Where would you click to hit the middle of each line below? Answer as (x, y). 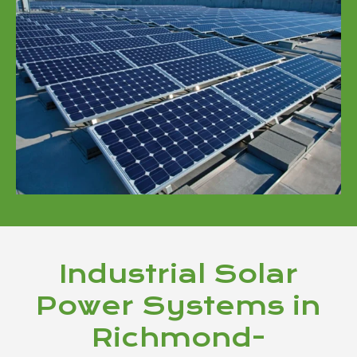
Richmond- (178, 338)
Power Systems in (178, 306)
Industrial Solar (178, 275)
